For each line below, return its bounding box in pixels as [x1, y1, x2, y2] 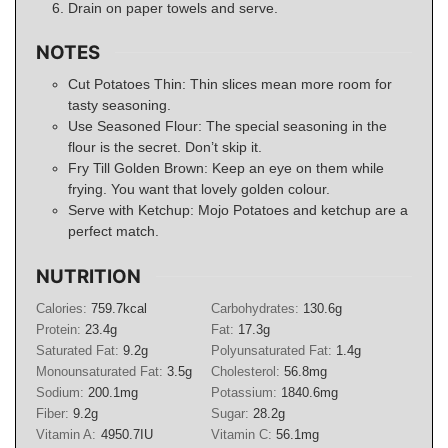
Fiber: [36, 406, 73, 422]
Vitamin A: [36, 427, 101, 443]
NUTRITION [36, 264, 141, 288]
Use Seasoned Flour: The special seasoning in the [68, 118, 387, 135]
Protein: [36, 322, 85, 338]
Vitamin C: [211, 427, 276, 443]
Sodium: [36, 385, 88, 401]
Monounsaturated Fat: [36, 364, 167, 380]
